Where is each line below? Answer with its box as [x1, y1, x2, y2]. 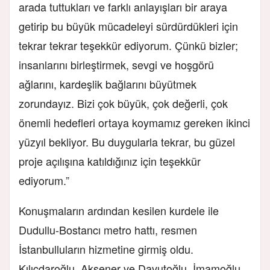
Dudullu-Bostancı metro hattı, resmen [19, 221, 197, 237]
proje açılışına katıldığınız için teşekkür [19, 152, 201, 169]
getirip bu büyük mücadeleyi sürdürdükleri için [19, 17, 238, 34]
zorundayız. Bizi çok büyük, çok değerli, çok [19, 95, 228, 111]
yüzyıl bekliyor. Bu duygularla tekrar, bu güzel [19, 133, 235, 149]
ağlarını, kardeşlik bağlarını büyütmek [19, 75, 196, 92]
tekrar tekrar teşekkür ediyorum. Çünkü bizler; [19, 37, 238, 53]
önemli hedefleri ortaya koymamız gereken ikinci [19, 114, 250, 130]
